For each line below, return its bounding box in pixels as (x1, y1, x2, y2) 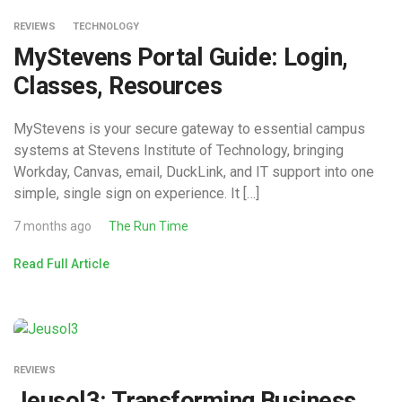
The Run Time (109, 218, 188, 233)
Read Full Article (13, 256, 109, 271)
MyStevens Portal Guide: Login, (13, 42, 348, 72)
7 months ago (13, 218, 92, 233)
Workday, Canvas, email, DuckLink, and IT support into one (13, 162, 374, 180)
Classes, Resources (13, 71, 223, 100)
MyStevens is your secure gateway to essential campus (13, 119, 365, 137)
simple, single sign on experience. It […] (13, 184, 259, 202)
